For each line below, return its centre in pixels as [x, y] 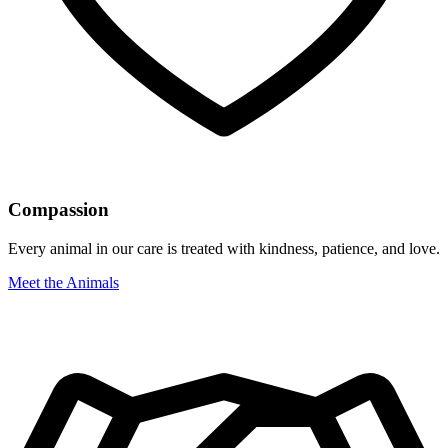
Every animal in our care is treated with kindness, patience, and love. [224, 249]
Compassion [58, 210]
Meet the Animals [63, 283]
